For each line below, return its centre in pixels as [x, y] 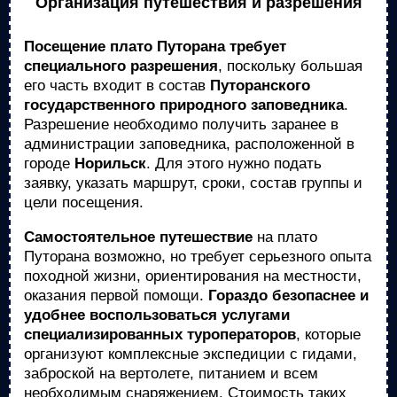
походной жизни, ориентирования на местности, [193, 276]
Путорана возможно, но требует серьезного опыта [198, 257]
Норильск [110, 163]
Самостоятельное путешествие [138, 237]
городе [49, 163]
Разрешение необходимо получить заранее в [181, 125]
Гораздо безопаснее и [288, 296]
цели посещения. [84, 202]
